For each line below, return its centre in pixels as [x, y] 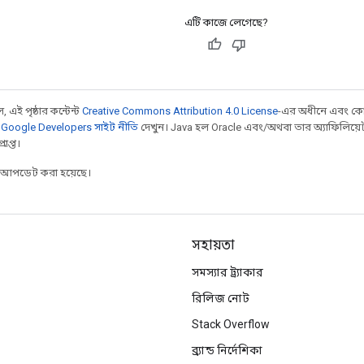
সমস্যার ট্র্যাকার [227, 272]
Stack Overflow [231, 324]
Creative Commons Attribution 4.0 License [180, 110]
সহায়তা [213, 245]
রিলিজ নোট [221, 298]
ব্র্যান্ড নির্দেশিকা [227, 350]
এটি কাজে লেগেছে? [226, 22]
